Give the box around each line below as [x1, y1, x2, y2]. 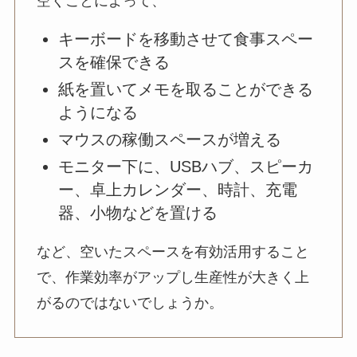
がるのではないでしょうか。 [36, 294, 223, 311]
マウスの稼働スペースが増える [57, 130, 281, 148]
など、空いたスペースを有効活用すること [36, 243, 309, 260]
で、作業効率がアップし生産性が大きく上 [36, 269, 309, 285]
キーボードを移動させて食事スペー [57, 30, 313, 49]
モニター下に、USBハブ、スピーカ [57, 157, 313, 175]
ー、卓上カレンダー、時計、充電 [57, 180, 297, 198]
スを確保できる [57, 53, 170, 72]
